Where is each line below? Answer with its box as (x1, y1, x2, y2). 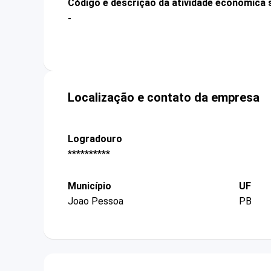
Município (68, 180, 111, 192)
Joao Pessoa (68, 195, 123, 207)
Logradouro (68, 132, 122, 145)
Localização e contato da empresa (68, 90, 260, 105)
